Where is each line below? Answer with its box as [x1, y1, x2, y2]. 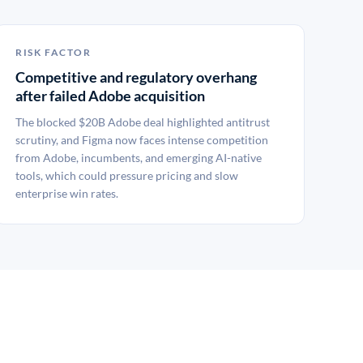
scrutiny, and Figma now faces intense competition [15, 133, 268, 147]
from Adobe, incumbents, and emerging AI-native [15, 151, 262, 164]
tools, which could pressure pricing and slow [15, 169, 238, 182]
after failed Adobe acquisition [15, 87, 205, 105]
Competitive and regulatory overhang [15, 68, 257, 86]
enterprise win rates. [15, 186, 118, 200]
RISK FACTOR [15, 46, 92, 58]
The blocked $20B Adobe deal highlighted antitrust [15, 115, 270, 129]
